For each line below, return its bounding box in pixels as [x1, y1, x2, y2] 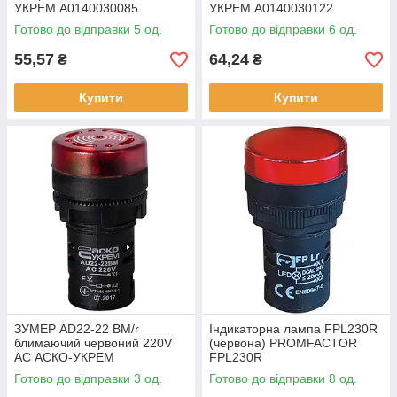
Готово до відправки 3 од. [14, 371, 162, 385]
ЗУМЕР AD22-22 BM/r [14, 322, 139, 336]
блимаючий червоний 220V [14, 336, 172, 350]
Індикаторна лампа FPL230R [209, 322, 378, 336]
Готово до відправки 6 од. [209, 22, 357, 36]
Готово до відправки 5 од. [14, 22, 162, 36]
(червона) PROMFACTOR [209, 336, 357, 350]
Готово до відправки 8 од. [209, 371, 357, 385]
